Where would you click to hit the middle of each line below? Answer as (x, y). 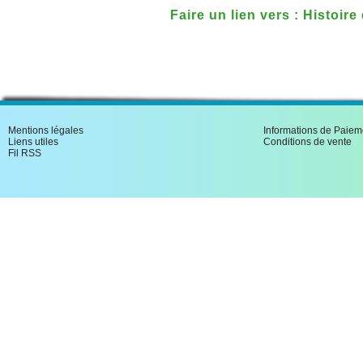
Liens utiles (33, 142)
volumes (199, 39)
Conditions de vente (307, 142)
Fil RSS (25, 153)
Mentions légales (46, 130)
